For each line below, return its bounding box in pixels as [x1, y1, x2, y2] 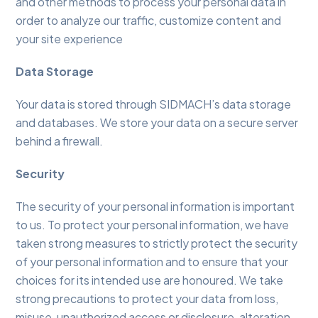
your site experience [16, 31, 124, 47]
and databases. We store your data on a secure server [16, 115, 299, 131]
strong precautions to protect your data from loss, [16, 291, 279, 307]
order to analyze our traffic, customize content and [16, 13, 282, 28]
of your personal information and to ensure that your [16, 254, 289, 270]
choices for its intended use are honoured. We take [16, 273, 284, 288]
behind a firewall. [16, 133, 104, 149]
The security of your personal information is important [16, 199, 295, 214]
